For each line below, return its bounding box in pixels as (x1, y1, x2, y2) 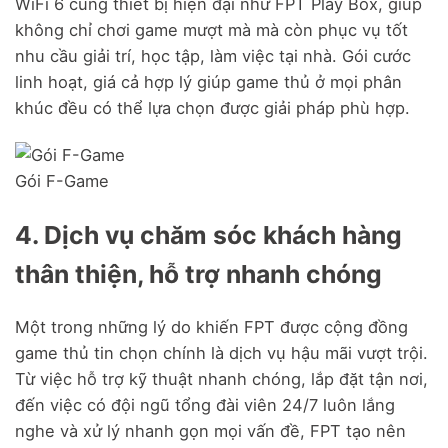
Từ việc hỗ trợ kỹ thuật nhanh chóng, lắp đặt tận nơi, (15, 369, 428, 390)
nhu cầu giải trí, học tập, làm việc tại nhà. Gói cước (15, 46, 411, 67)
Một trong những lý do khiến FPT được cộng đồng (15, 317, 408, 338)
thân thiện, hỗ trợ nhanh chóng (15, 258, 382, 289)
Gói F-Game (15, 171, 109, 192)
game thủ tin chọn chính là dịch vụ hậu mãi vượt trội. (15, 343, 428, 364)
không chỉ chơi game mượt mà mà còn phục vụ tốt (15, 20, 408, 41)
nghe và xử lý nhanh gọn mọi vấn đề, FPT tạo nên (15, 421, 406, 442)
